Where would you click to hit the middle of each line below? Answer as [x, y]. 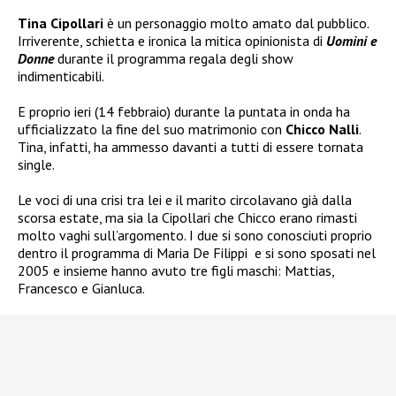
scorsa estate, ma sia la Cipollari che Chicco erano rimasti [187, 217]
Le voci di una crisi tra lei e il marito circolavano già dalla [185, 199]
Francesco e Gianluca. [81, 288]
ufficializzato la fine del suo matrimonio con [152, 129]
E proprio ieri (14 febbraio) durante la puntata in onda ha [184, 111]
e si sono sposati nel [315, 252]
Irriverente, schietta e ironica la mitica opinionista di [172, 40]
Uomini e [351, 40]
